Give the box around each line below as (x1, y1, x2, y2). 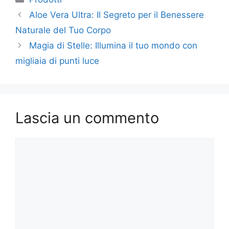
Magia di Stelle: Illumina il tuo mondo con (29, 40, 198, 51)
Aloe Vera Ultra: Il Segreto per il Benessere (29, 10, 204, 20)
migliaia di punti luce (15, 56, 99, 66)
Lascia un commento (15, 109, 159, 127)
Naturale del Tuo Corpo (15, 25, 111, 35)
